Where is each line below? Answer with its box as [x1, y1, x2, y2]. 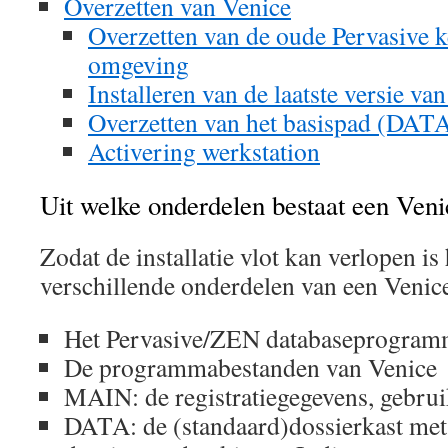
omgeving [88, 47, 189, 81]
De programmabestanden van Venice [64, 350, 437, 384]
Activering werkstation [88, 134, 320, 168]
